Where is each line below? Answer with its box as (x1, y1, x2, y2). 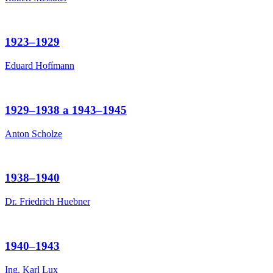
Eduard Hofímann (5, 60, 74, 71)
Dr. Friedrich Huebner (5, 196, 90, 207)
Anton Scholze (5, 128, 62, 139)
